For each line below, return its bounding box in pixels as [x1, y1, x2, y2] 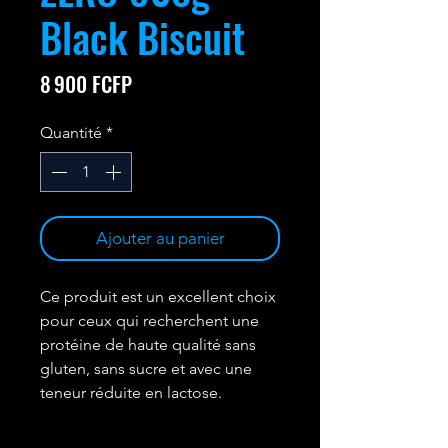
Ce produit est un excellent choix [40, 287, 276, 306]
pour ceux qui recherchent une [40, 311, 259, 330]
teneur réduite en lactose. [40, 383, 222, 402]
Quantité [40, 123, 102, 142]
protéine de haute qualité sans [40, 335, 256, 354]
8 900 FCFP [40, 68, 132, 99]
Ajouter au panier [95, 228, 225, 248]
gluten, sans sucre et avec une [40, 359, 252, 378]
